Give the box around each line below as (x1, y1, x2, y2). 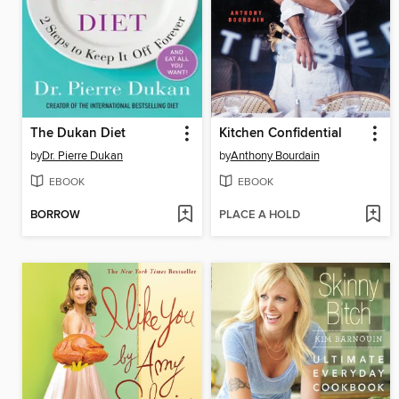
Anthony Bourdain (230, 149, 320, 164)
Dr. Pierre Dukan (42, 149, 123, 164)
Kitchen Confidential (218, 126, 342, 142)
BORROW (30, 207, 80, 223)
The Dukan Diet (30, 126, 126, 142)
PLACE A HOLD (218, 207, 300, 223)
